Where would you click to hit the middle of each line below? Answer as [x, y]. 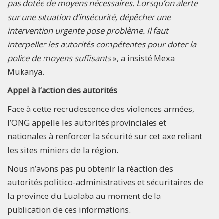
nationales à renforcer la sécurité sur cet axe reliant [105, 136]
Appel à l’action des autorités [62, 90]
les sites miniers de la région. [63, 150]
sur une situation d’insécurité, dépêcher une [89, 17]
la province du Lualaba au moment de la [84, 196]
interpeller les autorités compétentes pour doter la [102, 44]
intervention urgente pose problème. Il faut [88, 30]
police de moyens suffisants [60, 58]
